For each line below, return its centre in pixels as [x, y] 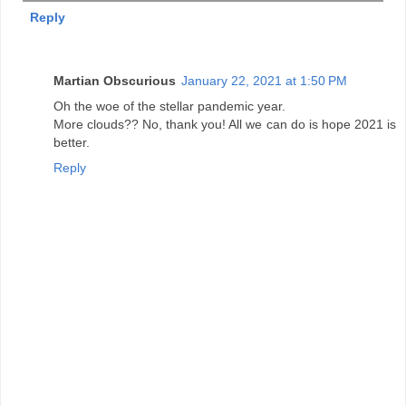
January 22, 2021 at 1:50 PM [264, 80]
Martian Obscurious [115, 80]
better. [72, 142]
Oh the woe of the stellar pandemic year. [169, 106]
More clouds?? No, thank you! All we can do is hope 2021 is [225, 124]
